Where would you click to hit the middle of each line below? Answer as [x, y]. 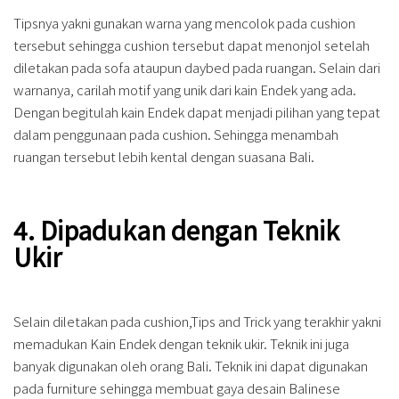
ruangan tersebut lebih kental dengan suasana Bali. [164, 157]
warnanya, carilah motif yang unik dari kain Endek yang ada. [185, 90]
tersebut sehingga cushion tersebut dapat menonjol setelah [191, 45]
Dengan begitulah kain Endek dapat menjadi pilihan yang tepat [197, 112]
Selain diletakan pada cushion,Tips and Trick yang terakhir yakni [197, 322]
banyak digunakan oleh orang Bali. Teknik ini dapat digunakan [191, 366]
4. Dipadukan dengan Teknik [176, 230]
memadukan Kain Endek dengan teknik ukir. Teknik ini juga [181, 344]
